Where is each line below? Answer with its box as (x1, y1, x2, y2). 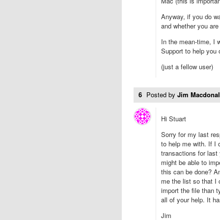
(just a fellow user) (161, 62, 213, 71)
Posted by (146, 90, 177, 99)
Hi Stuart (161, 114, 186, 123)
